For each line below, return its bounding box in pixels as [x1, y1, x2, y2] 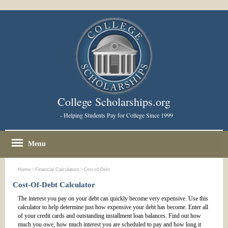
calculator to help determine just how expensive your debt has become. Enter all [18, 204, 208, 211]
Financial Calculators [35, 167, 79, 173]
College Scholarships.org [58, 94, 170, 109]
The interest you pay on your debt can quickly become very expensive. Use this [18, 195, 208, 203]
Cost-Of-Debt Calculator [13, 181, 95, 189]
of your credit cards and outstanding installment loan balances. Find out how [18, 212, 201, 220]
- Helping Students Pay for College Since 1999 [60, 111, 173, 120]
